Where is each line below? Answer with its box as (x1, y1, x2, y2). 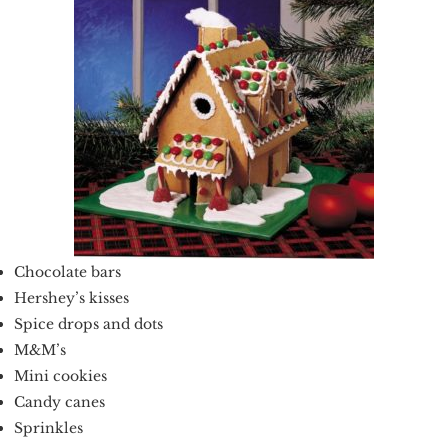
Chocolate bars (14, 263, 125, 281)
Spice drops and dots (14, 315, 167, 333)
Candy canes (14, 393, 109, 411)
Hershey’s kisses (14, 289, 133, 307)
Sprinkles (14, 419, 83, 437)
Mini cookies (14, 367, 111, 385)
